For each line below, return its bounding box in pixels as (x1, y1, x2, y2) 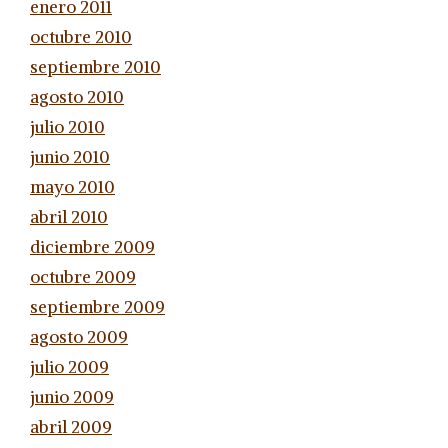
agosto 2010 (30, 85, 124, 108)
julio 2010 (30, 115, 105, 138)
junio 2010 (30, 145, 110, 168)
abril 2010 (30, 205, 108, 228)
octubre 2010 (30, 25, 132, 48)
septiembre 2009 (30, 295, 165, 318)
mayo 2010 (30, 175, 115, 198)
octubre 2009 (30, 265, 136, 288)
